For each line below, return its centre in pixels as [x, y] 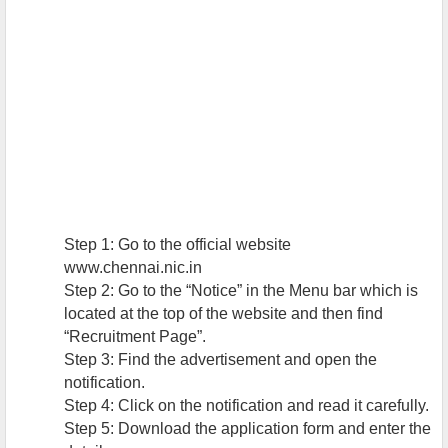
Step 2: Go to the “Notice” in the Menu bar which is [241, 291]
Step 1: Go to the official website [177, 245]
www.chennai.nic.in [133, 268]
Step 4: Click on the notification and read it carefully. [246, 406]
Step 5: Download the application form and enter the [247, 429]
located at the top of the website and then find [223, 314]
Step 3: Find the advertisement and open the [220, 360]
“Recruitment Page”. [135, 337]
